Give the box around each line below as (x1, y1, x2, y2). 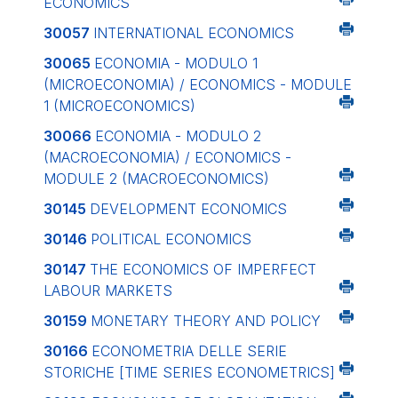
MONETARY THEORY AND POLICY (91, 312, 321, 330)
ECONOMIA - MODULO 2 (95, 127, 261, 145)
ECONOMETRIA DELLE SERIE (92, 342, 287, 360)
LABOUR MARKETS (44, 282, 172, 299)
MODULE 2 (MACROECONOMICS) (44, 170, 269, 187)
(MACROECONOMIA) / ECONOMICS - (44, 148, 291, 166)
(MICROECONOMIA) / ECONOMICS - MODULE (44, 76, 352, 93)
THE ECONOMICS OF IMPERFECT (90, 260, 316, 278)
